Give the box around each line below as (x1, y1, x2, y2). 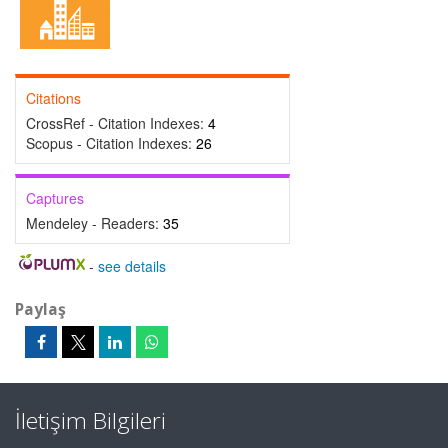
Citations (26, 88, 81, 108)
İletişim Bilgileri (15, 405, 166, 436)
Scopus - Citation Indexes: (26, 133, 196, 153)
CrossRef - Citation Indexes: (26, 113, 208, 133)
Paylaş (15, 298, 66, 320)
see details (97, 256, 166, 276)
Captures (26, 188, 84, 208)
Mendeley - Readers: (26, 213, 163, 233)
